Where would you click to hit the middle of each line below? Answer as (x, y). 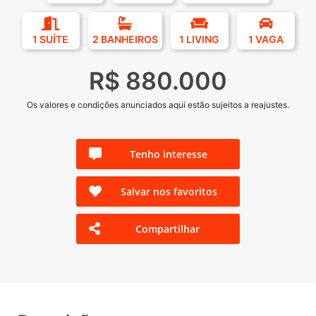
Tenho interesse (169, 154)
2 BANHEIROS (125, 39)
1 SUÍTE (50, 39)
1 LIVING (199, 39)
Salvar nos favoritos (169, 191)
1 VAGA (266, 39)
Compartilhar (168, 229)
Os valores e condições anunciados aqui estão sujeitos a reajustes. (158, 104)
